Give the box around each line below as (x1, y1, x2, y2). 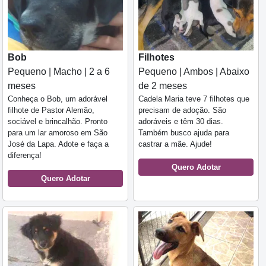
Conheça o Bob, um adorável (8, 94, 107, 103)
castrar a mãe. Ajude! (138, 139, 212, 148)
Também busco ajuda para (138, 128, 229, 137)
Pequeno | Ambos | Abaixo (138, 66, 249, 77)
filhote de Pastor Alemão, (8, 105, 94, 115)
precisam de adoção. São (138, 105, 226, 115)
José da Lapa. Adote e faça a (8, 139, 109, 148)
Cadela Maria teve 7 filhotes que (138, 94, 249, 103)
